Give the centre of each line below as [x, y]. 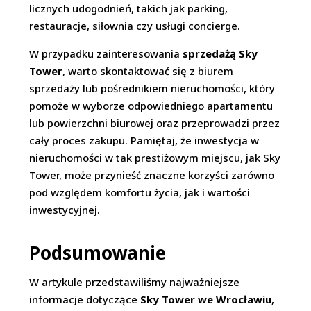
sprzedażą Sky [220, 53]
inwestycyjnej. [65, 210]
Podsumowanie [98, 253]
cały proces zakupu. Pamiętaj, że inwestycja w [144, 140]
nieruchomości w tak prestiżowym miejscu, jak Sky [155, 158]
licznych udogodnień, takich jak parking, [129, 8]
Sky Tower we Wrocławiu [206, 299]
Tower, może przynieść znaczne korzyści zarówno [152, 175]
